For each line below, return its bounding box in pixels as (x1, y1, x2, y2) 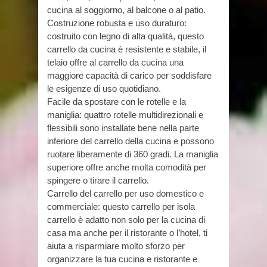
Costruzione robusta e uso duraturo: (47, 18, 187, 28)
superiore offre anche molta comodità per (47, 162, 206, 172)
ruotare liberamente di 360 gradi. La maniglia (47, 149, 218, 159)
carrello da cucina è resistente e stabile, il (47, 44, 206, 54)
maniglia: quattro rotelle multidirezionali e (47, 110, 203, 120)
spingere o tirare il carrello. (47, 175, 149, 185)
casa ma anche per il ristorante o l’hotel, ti (47, 228, 207, 238)
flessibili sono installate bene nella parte (47, 123, 199, 133)
